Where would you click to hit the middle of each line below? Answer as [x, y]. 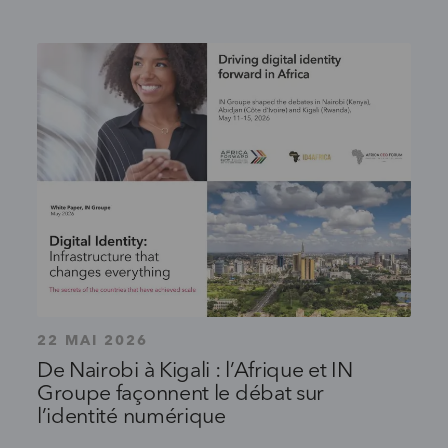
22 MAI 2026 [92, 340]
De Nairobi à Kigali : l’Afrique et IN [194, 371]
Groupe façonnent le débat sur [180, 394]
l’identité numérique [131, 417]
